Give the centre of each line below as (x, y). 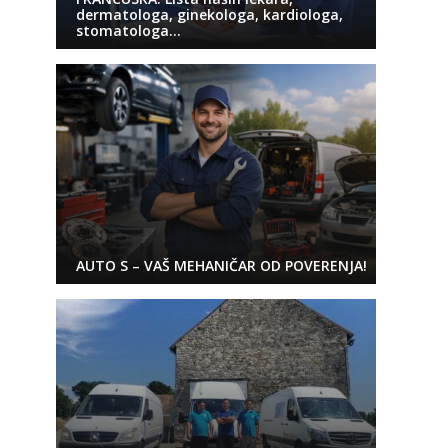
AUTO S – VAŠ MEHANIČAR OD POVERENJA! (221, 265)
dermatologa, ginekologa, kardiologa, (209, 14)
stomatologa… (128, 30)
